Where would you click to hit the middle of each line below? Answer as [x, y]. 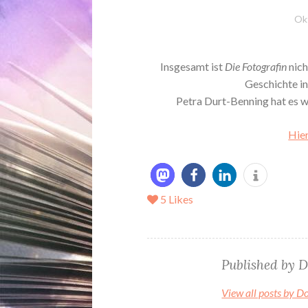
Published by [260, 265]
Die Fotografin [255, 67]
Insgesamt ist [192, 67]
